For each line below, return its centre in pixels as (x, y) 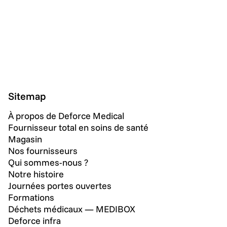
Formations (31, 198)
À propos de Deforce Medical (66, 116)
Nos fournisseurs (43, 151)
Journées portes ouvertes (60, 186)
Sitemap (27, 96)
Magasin (25, 139)
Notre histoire (36, 174)
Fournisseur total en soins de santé (78, 128)
